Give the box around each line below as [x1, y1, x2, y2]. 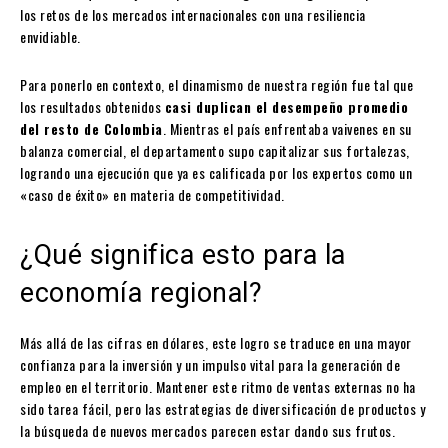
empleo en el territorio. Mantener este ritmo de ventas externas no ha [20, 376, 416, 398]
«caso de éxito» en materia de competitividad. [20, 184, 285, 206]
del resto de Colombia [20, 118, 163, 140]
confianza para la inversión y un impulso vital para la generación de [20, 354, 400, 376]
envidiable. [20, 26, 81, 48]
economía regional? [20, 277, 262, 310]
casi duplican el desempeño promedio [164, 96, 408, 118]
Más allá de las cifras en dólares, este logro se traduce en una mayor [20, 332, 412, 354]
